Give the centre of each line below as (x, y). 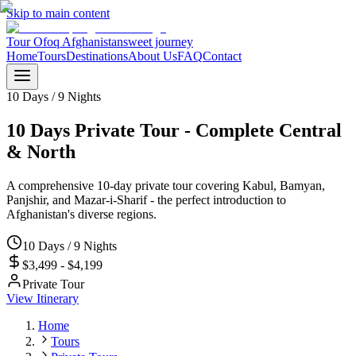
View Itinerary (43, 298)
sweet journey (158, 42)
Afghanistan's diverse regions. (81, 214)
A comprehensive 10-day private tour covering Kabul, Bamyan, (166, 185)
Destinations (97, 56)
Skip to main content (58, 13)
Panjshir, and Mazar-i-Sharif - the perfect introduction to (146, 199)
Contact (222, 56)
